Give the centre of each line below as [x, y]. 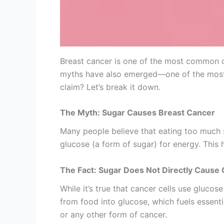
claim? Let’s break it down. [110, 87]
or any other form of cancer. [113, 215]
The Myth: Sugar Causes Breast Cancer [137, 113]
